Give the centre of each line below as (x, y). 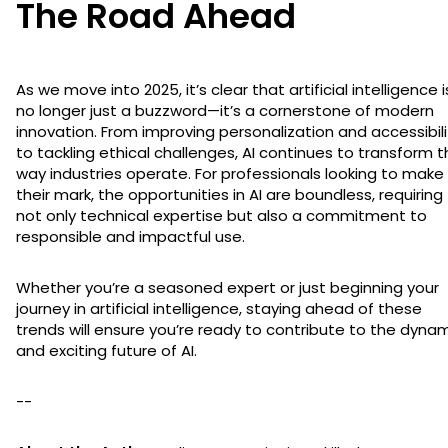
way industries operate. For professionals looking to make (230, 173)
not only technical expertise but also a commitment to (221, 215)
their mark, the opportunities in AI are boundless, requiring (229, 194)
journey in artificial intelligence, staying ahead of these (219, 308)
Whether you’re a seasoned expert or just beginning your (227, 287)
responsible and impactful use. (130, 236)
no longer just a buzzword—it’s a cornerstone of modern (225, 110)
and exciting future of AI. (106, 350)
